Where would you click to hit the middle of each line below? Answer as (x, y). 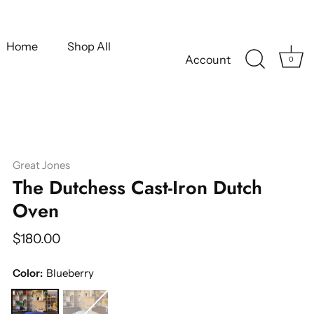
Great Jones (41, 165)
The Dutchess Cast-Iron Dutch (137, 187)
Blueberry (70, 273)
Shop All (89, 47)
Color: (28, 273)
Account (208, 60)
